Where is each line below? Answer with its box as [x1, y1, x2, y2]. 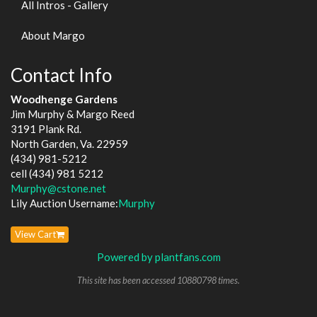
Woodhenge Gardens [11, 93, 117, 105]
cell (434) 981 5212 [11, 167, 103, 180]
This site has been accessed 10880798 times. [77, 274, 240, 286]
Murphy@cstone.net [11, 182, 106, 195]
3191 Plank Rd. [11, 122, 81, 135]
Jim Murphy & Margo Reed [11, 108, 134, 120]
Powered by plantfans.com [96, 250, 221, 264]
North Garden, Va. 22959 [11, 137, 128, 150]
